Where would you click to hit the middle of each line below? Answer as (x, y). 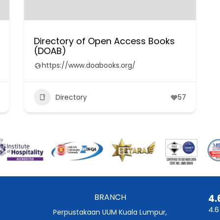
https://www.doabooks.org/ (88, 65)
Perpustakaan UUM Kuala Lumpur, (110, 212)
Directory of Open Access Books (104, 41)
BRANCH (110, 197)
